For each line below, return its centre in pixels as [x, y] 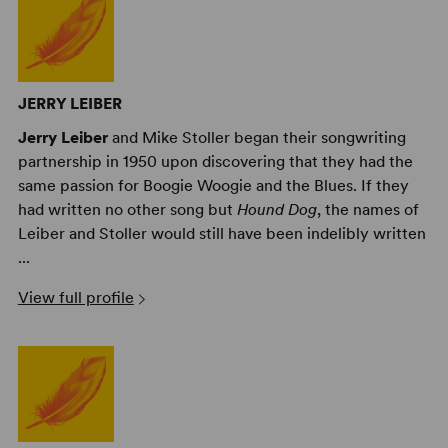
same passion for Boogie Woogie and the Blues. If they [213, 185]
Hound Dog [276, 209]
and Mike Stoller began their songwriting [256, 137]
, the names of [367, 209]
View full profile [75, 297]
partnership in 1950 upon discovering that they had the [215, 161]
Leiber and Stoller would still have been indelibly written [221, 233]
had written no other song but [127, 209]
